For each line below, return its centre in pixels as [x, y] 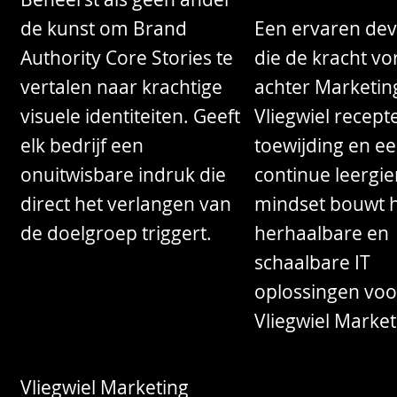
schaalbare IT [312, 263]
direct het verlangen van [126, 204]
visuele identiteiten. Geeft [131, 117]
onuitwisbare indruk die [124, 175]
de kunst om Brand [104, 29]
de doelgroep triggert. [117, 234]
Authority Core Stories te [127, 58]
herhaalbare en [321, 234]
